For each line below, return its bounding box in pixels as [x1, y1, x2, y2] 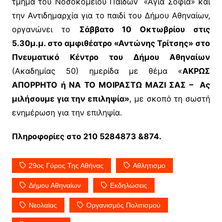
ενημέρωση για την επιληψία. [11, 108, 122, 118]
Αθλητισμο [132, 162, 166, 170]
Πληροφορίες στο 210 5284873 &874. [11, 131, 162, 142]
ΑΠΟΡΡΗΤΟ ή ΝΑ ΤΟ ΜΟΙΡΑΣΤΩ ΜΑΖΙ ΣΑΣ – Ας [11, 80, 211, 90]
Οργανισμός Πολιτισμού [86, 201, 161, 210]
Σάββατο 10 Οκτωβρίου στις [79, 24, 211, 35]
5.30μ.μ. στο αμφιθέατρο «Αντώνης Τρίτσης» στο [11, 38, 211, 49]
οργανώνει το [11, 24, 79, 35]
